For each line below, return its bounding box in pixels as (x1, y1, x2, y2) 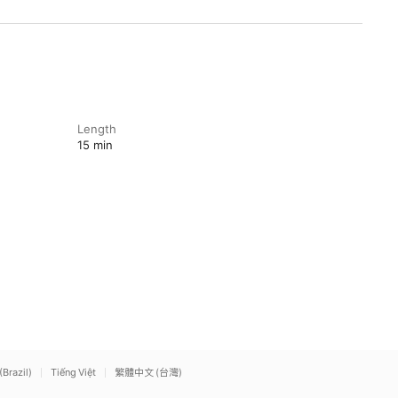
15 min (76, 138, 113, 152)
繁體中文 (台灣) (115, 366, 182, 378)
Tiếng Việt (51, 366, 96, 378)
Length (76, 122, 116, 136)
